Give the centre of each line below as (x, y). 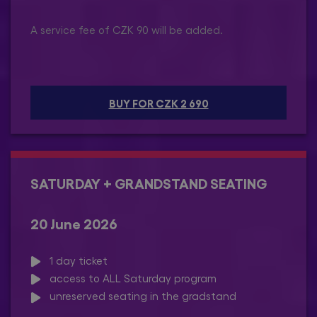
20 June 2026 (74, 223)
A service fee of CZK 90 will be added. (127, 30)
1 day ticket (74, 260)
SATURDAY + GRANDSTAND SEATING (149, 182)
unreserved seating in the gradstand (139, 296)
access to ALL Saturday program (129, 278)
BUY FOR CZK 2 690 (158, 102)
